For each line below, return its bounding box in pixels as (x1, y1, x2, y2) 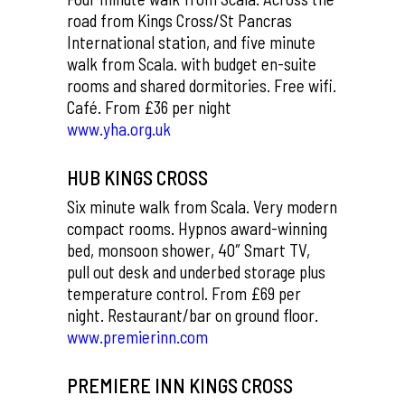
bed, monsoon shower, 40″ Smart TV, (67, 240, 314, 260)
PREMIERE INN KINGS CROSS (67, 373, 293, 397)
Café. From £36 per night (67, 97, 231, 118)
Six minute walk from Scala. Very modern (67, 196, 337, 217)
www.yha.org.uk (67, 118, 171, 139)
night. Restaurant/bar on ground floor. (67, 305, 318, 325)
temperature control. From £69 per (67, 283, 301, 304)
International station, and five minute (67, 32, 316, 52)
